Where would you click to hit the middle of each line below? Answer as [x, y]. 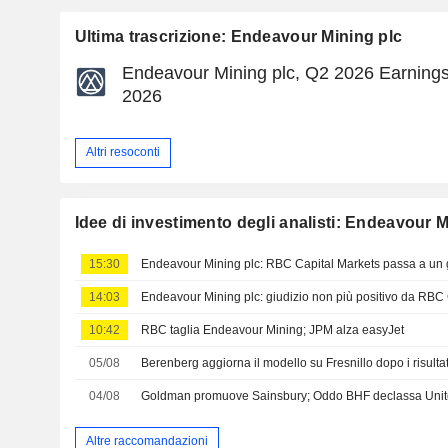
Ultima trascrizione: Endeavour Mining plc [238, 36]
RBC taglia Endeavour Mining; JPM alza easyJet [273, 329]
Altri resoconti [122, 152]
